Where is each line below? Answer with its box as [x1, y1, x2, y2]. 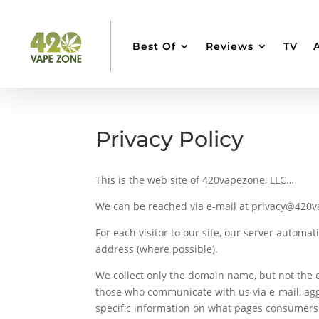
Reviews [205, 39, 253, 53]
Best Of [132, 39, 176, 53]
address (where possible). [95, 241, 219, 256]
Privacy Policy [95, 125, 244, 152]
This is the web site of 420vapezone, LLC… [95, 172, 295, 187]
